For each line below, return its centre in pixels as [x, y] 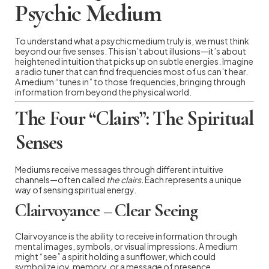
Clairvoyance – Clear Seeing [107, 210]
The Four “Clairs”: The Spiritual [134, 118]
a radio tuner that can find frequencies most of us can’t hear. [131, 71]
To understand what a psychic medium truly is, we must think [132, 41]
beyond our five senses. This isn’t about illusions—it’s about [131, 51]
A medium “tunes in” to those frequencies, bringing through [130, 81]
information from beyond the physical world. [103, 92]
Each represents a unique [192, 179]
